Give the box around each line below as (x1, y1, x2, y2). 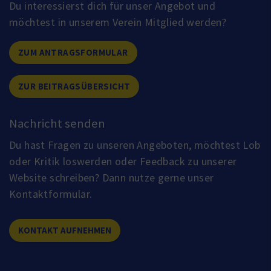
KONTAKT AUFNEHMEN (18, 224, 111, 236)
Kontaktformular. (9, 186, 93, 201)
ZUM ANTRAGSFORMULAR (18, 46, 128, 58)
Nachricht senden (9, 115, 105, 131)
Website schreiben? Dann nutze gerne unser (9, 170, 214, 184)
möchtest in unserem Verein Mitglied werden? (9, 15, 227, 29)
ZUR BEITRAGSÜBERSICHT (18, 80, 131, 92)
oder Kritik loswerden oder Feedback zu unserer (9, 154, 237, 168)
